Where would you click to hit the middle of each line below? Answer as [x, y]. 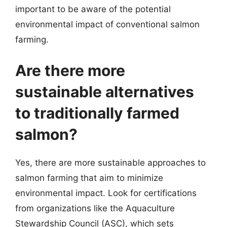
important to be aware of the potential [93, 9]
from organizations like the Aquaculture [95, 208]
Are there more [70, 70]
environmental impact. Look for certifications [106, 193]
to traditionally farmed [97, 113]
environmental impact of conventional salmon [107, 24]
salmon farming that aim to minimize [89, 178]
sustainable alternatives [105, 92]
